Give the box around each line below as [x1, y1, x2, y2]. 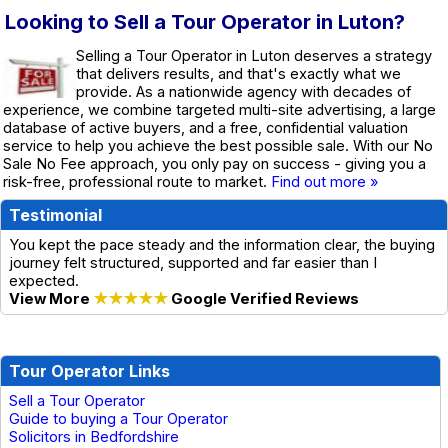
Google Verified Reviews [168, 290, 359, 309]
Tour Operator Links [9, 361, 170, 382]
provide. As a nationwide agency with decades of [76, 83, 411, 102]
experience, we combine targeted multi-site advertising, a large [3, 101, 436, 120]
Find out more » [271, 173, 379, 192]
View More [9, 290, 93, 309]
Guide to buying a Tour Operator [9, 410, 228, 429]
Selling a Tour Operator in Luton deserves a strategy [76, 47, 432, 66]
